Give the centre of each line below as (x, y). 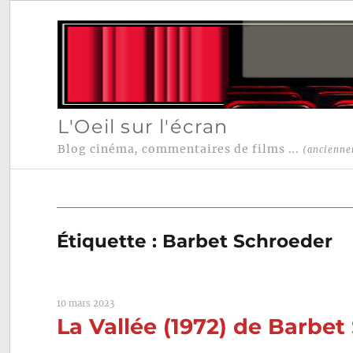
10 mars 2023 (86, 304)
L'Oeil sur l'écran (143, 126)
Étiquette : (110, 242)
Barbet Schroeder (248, 242)
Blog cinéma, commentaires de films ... (180, 149)
